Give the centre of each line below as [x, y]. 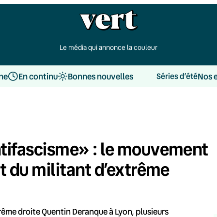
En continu [38, 76]
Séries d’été [177, 76]
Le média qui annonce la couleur [108, 47]
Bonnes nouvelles [100, 76]
